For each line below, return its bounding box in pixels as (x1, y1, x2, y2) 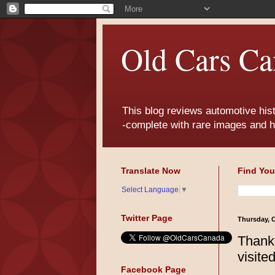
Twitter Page (121, 213, 172, 223)
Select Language (122, 185, 179, 195)
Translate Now (121, 166, 180, 176)
